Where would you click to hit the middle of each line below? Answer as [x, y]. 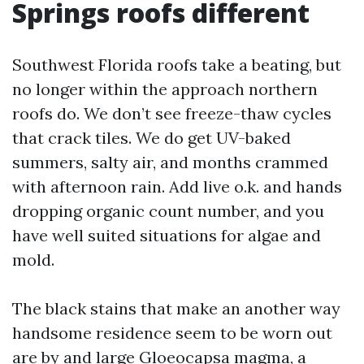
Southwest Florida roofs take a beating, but [177, 65]
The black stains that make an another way [176, 308]
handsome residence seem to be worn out [172, 333]
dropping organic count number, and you [168, 211]
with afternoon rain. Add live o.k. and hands [177, 186]
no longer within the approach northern [165, 89]
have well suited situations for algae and [167, 235]
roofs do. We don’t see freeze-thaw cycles [172, 113]
